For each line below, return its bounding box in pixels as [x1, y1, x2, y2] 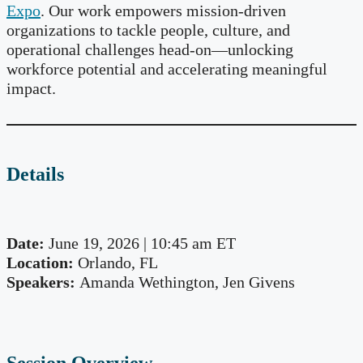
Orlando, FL [74, 254, 158, 272]
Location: [6, 254, 74, 272]
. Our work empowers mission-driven [41, 2, 286, 20]
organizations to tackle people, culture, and [6, 21, 290, 40]
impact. [6, 79, 56, 98]
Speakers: [6, 273, 79, 292]
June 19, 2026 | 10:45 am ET [45, 234, 236, 253]
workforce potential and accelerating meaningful [6, 60, 327, 79]
